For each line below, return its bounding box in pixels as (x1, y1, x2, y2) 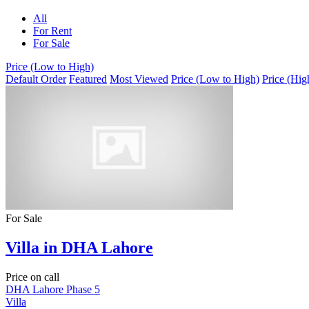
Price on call (6, 271, 59, 283)
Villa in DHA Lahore (6, 239, 153, 257)
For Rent (33, 25, 72, 37)
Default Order (6, 73, 66, 86)
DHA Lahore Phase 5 (6, 283, 100, 296)
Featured (69, 73, 107, 86)
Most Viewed (110, 73, 168, 86)
